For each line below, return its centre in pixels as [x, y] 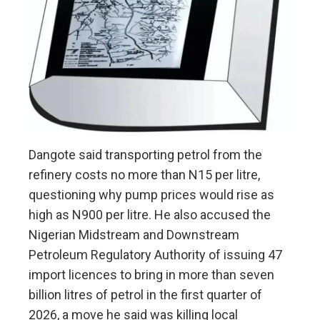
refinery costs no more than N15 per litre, [144, 175]
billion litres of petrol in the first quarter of [145, 295]
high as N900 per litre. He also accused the [150, 215]
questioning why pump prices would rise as [151, 195]
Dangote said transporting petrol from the [145, 155]
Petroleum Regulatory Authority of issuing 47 [155, 255]
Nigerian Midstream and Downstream [134, 235]
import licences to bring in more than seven [151, 275]
